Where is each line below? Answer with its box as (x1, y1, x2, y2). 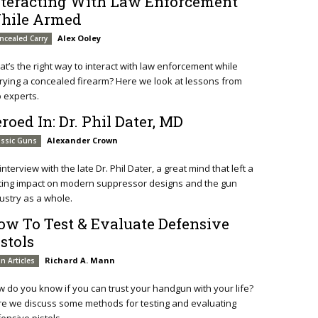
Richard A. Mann (45, 254, 116, 265)
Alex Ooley (57, 33, 102, 44)
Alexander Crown (47, 134, 119, 146)
